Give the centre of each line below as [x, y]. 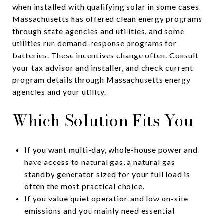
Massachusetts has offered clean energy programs [107, 18]
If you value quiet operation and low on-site [106, 198]
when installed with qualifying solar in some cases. [107, 6]
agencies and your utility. [59, 91]
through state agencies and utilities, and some [98, 31]
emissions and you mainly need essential [99, 210]
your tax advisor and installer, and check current [103, 67]
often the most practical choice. [84, 186]
